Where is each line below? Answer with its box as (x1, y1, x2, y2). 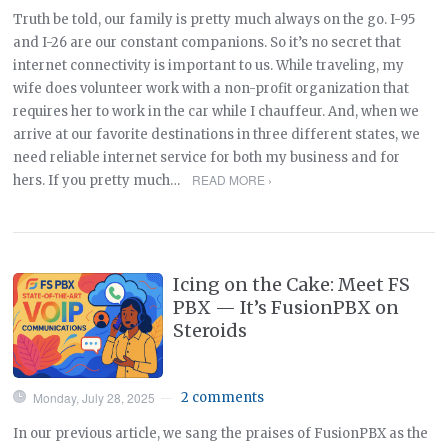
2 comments (181, 388, 265, 406)
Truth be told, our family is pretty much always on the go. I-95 (13, 10, 416, 28)
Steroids (173, 318, 248, 342)
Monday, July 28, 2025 (33, 388, 156, 406)
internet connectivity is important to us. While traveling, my (13, 56, 405, 74)
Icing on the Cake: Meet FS (173, 272, 411, 296)
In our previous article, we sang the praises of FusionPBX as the (13, 424, 429, 442)
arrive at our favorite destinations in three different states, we (13, 125, 421, 143)
